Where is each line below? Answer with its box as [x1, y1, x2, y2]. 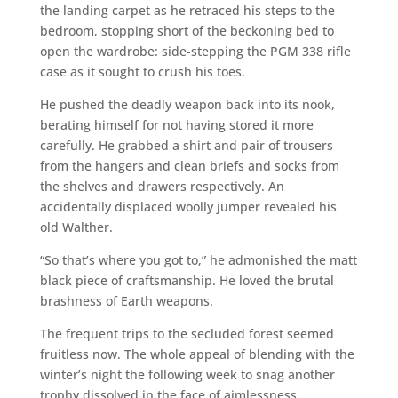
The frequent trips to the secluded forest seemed [39, 324, 334, 342]
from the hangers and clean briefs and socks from [39, 156, 339, 174]
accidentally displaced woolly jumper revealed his [39, 197, 337, 215]
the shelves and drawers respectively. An [39, 177, 284, 195]
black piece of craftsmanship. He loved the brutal [39, 271, 334, 289]
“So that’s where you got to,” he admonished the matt [39, 251, 357, 268]
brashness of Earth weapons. [39, 291, 213, 309]
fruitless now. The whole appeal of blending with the [39, 345, 354, 362]
